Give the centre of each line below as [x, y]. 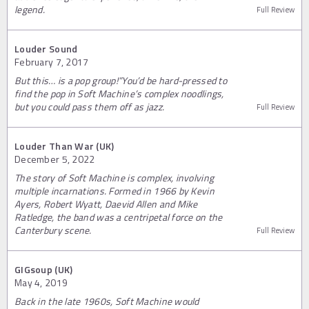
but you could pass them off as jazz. [90, 106]
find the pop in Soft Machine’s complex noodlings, [119, 93]
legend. [30, 9]
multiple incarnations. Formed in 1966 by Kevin [114, 190]
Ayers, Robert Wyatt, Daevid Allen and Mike [106, 203]
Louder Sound [46, 48]
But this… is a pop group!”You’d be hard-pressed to [121, 80]
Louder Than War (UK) [64, 146]
